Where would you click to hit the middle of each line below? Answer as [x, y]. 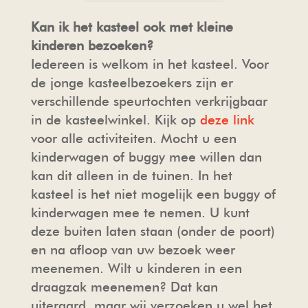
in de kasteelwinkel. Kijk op [115, 120]
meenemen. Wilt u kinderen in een [136, 268]
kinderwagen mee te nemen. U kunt [140, 212]
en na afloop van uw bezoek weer [133, 250]
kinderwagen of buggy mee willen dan [146, 157]
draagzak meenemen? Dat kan [124, 287]
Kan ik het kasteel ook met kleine [132, 27]
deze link [227, 120]
